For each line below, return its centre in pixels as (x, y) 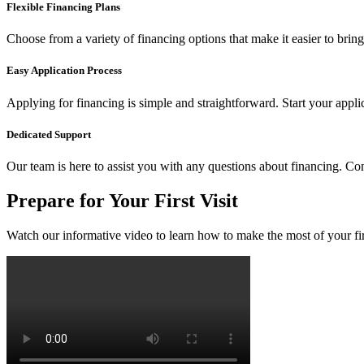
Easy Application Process (64, 71)
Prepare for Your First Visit (122, 200)
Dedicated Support (49, 134)
